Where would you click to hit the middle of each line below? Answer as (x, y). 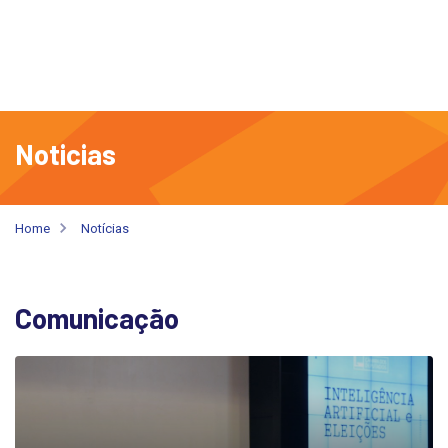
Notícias (105, 228)
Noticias (65, 154)
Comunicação (97, 317)
